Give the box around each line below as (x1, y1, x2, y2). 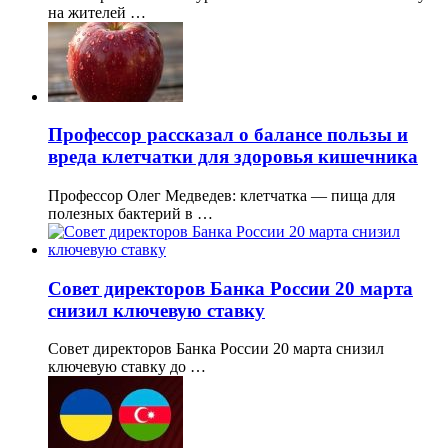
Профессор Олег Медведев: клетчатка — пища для (48, 186, 395, 204)
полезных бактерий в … (48, 204, 213, 222)
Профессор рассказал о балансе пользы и (48, 124, 408, 146)
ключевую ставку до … (48, 358, 206, 376)
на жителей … (48, 3, 146, 21)
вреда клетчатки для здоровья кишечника (48, 146, 418, 168)
